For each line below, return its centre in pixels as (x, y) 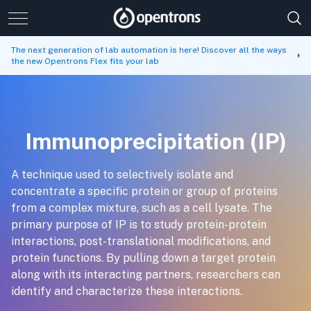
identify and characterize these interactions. (127, 291)
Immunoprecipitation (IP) (155, 141)
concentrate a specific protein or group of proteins (144, 191)
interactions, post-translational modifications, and (141, 241)
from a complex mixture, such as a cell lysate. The (142, 208)
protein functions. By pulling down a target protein (143, 258)
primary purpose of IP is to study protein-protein (139, 225)
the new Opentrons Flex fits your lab (85, 61)
